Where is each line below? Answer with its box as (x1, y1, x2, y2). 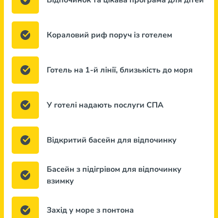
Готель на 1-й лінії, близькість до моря (47, 65, 193, 75)
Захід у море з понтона (47, 205, 134, 216)
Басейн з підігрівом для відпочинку (47, 164, 182, 175)
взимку (47, 176, 74, 186)
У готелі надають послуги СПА (47, 100, 163, 110)
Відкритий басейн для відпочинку (47, 135, 177, 145)
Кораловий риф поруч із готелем (47, 30, 172, 40)
